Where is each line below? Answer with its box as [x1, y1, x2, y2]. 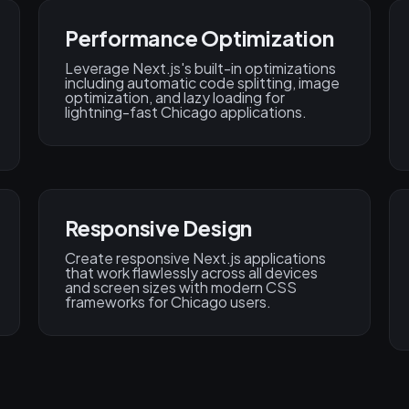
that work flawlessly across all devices [65, 263, 318, 283]
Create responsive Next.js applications [65, 248, 326, 268]
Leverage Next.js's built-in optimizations [65, 58, 336, 79]
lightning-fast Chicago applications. [65, 102, 307, 122]
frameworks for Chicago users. [65, 292, 271, 312]
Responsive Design [65, 215, 253, 242]
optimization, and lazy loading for [65, 88, 285, 108]
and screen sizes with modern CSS [65, 278, 297, 298]
